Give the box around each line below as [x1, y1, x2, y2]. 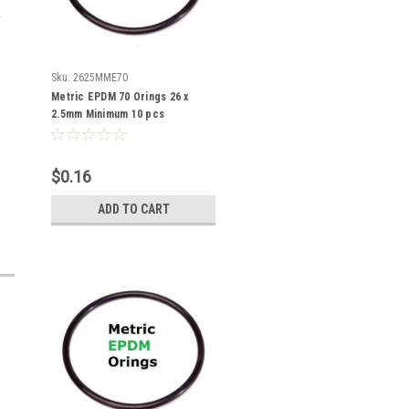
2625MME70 [73, 71, 128, 84]
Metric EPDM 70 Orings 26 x [51, 90, 189, 103]
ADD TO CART [97, 202, 170, 216]
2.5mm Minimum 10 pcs [51, 108, 164, 121]
